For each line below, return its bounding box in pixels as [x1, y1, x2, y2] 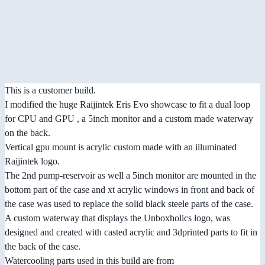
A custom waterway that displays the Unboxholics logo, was [5, 213, 230, 224]
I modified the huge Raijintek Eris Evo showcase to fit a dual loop [5, 99, 250, 110]
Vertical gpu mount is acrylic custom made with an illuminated [5, 142, 237, 153]
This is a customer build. [5, 85, 96, 96]
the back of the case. [5, 241, 80, 252]
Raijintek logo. [5, 156, 60, 167]
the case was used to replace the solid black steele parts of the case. [5, 199, 253, 209]
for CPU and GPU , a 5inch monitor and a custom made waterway [5, 114, 253, 124]
